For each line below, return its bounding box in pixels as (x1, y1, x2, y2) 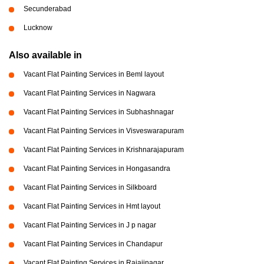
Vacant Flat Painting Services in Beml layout (24, 70, 164, 78)
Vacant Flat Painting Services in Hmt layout (24, 202, 160, 210)
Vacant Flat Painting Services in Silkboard (24, 183, 157, 192)
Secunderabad (24, 4, 71, 13)
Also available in (9, 49, 82, 60)
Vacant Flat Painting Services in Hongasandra (24, 164, 170, 173)
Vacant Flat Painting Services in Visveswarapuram (24, 126, 184, 135)
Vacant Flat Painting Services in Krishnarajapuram (24, 145, 184, 154)
